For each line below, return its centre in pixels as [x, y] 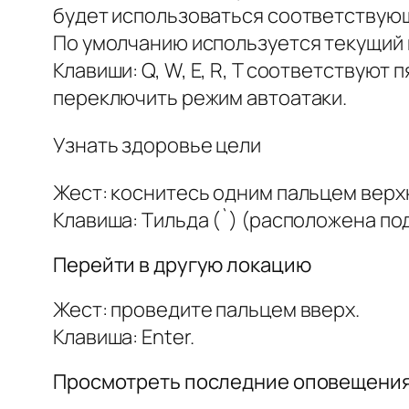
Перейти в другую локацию [182, 265]
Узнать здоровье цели [157, 146]
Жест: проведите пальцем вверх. [206, 310]
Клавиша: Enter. [124, 337]
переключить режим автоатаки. [200, 98]
